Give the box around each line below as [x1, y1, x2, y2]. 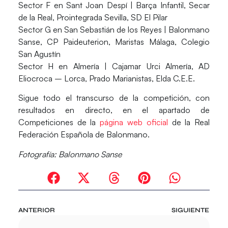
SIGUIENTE [172, 206, 210, 215]
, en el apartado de [110, 105, 210, 116]
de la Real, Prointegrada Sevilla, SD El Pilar [18, 12, 167, 23]
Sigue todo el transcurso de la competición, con [18, 93, 210, 103]
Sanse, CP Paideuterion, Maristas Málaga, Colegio [18, 37, 210, 47]
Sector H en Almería [18, 61, 104, 72]
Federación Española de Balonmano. [18, 129, 150, 140]
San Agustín [18, 49, 61, 60]
